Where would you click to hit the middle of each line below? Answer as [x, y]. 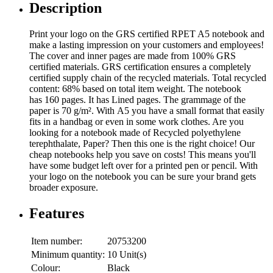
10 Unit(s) [127, 255]
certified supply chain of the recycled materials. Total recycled [148, 78]
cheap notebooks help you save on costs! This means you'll [143, 155]
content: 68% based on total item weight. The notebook [135, 89]
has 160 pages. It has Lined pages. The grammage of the [137, 100]
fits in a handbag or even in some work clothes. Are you [136, 122]
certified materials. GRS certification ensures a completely [140, 67]
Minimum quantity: [68, 255]
